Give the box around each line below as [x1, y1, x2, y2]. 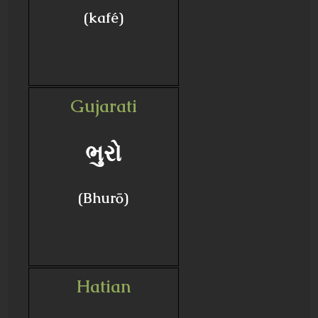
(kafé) [83, 9, 124, 27]
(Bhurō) [78, 189, 129, 207]
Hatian [76, 275, 131, 297]
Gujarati [70, 95, 137, 117]
